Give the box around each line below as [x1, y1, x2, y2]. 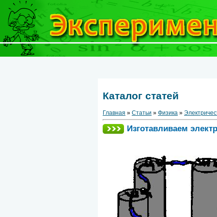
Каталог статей [103, 90, 179, 102]
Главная [103, 109, 125, 116]
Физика [158, 109, 178, 116]
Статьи [132, 109, 152, 116]
